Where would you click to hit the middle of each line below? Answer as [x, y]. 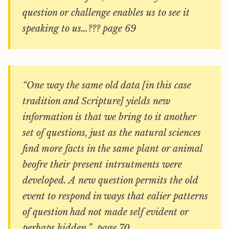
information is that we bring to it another [109, 117]
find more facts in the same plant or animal [113, 149]
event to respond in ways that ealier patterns [115, 196]
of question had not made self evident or [106, 212]
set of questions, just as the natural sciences [112, 133]
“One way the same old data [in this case [107, 85]
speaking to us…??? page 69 [79, 29]
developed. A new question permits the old [110, 180]
